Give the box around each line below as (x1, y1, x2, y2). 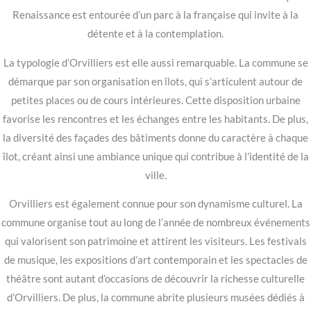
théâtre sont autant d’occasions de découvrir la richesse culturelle (6, 273, 305, 285)
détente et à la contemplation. (87, 28, 224, 40)
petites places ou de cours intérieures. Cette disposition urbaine (10, 94, 301, 106)
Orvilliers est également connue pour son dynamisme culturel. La (8, 198, 303, 210)
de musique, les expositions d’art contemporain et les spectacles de (3, 254, 308, 267)
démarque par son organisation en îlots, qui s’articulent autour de (8, 75, 303, 87)
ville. (144, 169, 167, 181)
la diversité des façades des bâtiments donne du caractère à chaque (3, 131, 308, 144)
